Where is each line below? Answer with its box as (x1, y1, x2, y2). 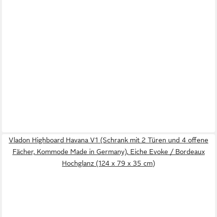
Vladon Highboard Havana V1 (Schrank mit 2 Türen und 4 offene (9, 136, 208, 144)
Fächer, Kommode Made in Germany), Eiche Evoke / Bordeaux (12, 148, 205, 156)
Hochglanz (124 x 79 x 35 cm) (62, 159, 155, 168)
